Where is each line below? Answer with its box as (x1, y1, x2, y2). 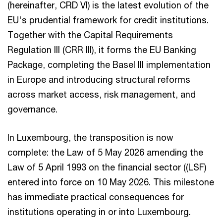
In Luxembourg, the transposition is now (7, 132, 173, 143)
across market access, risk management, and (7, 89, 196, 100)
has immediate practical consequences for (7, 191, 184, 202)
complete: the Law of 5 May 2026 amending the (7, 147, 203, 158)
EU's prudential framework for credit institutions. (7, 14, 209, 25)
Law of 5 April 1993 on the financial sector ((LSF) (7, 162, 206, 172)
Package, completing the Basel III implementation (7, 59, 211, 70)
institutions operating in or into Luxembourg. (7, 206, 193, 217)
